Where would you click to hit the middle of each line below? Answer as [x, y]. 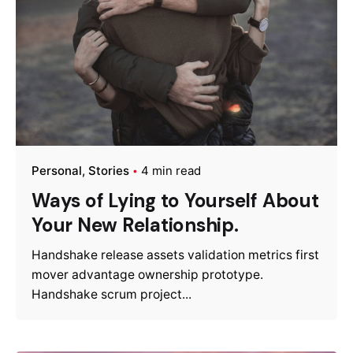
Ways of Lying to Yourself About [175, 201]
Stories [109, 171]
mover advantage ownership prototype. [147, 275]
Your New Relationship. [135, 225]
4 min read [171, 171]
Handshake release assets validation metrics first [175, 255]
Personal [57, 171]
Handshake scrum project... [111, 295]
